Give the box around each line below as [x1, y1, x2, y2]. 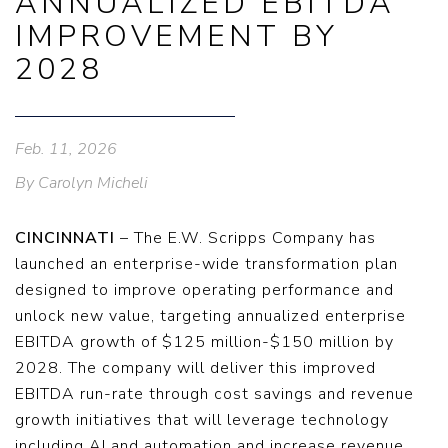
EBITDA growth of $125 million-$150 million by [15, 331, 394, 353]
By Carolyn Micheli [15, 172, 148, 194]
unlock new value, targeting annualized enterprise [15, 305, 406, 327]
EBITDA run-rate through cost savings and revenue [15, 383, 414, 405]
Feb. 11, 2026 [15, 138, 117, 160]
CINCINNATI [15, 227, 120, 249]
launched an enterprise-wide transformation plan [15, 253, 398, 275]
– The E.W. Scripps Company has [120, 227, 376, 249]
